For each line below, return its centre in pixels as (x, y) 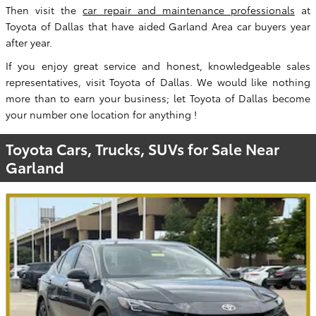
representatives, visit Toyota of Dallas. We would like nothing (158, 81)
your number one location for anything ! (101, 114)
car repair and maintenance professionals (189, 10)
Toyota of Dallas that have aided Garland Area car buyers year (158, 26)
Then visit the (44, 10)
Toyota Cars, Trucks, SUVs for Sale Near (142, 148)
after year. (29, 42)
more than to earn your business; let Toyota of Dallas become (158, 98)
